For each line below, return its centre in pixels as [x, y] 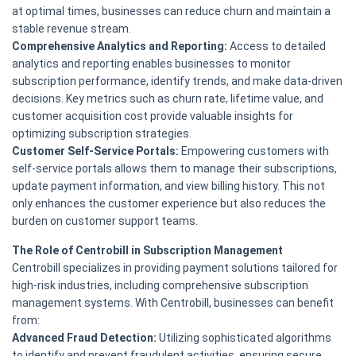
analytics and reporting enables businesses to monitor [151, 64]
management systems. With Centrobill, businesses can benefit [173, 303]
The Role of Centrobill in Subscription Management [147, 251]
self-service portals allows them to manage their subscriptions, [174, 169]
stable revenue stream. [72, 29]
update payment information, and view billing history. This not [168, 186]
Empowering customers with [254, 151]
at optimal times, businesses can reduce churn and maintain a [171, 12]
